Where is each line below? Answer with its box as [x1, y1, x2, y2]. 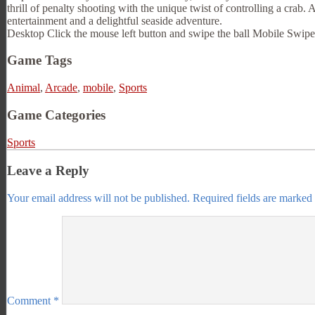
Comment [7, 295, 53, 307]
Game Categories [7, 107, 105, 122]
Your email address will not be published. [7, 192, 190, 204]
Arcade [45, 82, 77, 94]
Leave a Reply [7, 163, 89, 179]
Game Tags [7, 53, 72, 68]
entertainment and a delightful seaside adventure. [7, 14, 222, 27]
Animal [7, 82, 40, 94]
